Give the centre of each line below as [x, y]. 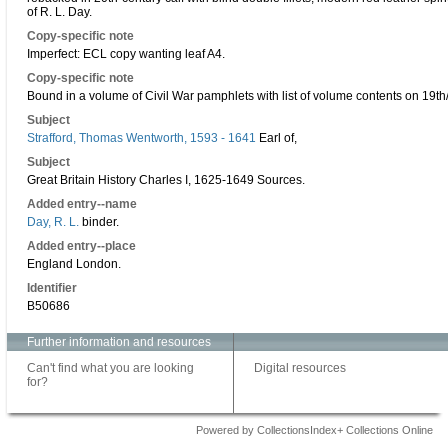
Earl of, [276, 138]
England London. [74, 264]
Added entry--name [82, 204]
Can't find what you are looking [110, 368]
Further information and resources [119, 342]
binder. [99, 222]
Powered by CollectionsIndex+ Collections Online [314, 430]
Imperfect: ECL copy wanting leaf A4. [126, 54]
